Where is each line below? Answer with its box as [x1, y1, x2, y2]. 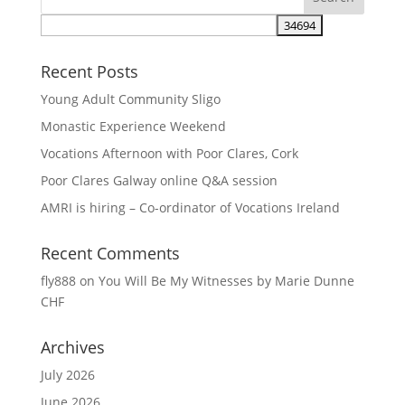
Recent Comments [40, 242, 180, 264]
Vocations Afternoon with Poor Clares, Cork [40, 145, 298, 162]
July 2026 [40, 366, 95, 383]
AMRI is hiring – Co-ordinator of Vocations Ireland [40, 199, 340, 216]
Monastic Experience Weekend [40, 118, 226, 135]
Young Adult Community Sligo [40, 90, 221, 108]
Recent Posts [40, 61, 138, 82]
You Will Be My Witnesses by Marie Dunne [98, 272, 354, 289]
